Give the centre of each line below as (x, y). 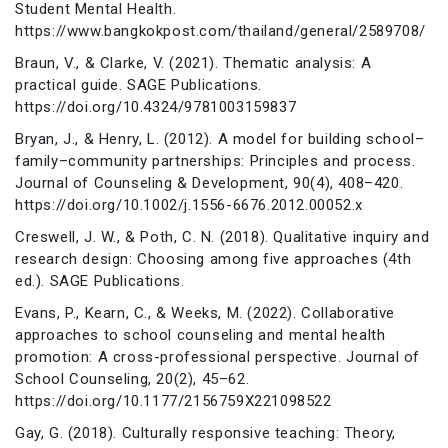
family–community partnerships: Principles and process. (215, 160)
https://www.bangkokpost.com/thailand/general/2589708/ (220, 30)
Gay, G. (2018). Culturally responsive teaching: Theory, (206, 432)
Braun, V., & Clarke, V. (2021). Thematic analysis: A (193, 62)
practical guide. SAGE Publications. (139, 84)
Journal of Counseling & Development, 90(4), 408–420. (209, 182)
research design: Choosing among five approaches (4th (213, 258)
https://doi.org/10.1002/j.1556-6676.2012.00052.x (189, 204)
